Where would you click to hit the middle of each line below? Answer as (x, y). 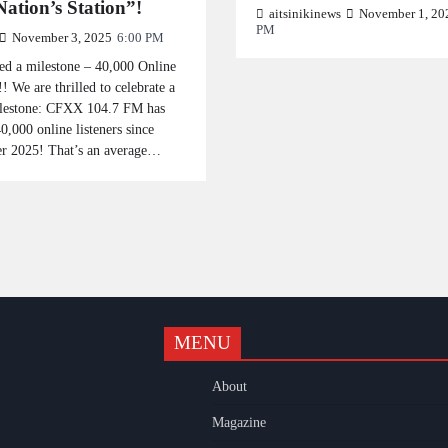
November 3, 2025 (62, 38)
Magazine (239, 422)
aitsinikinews (304, 14)
